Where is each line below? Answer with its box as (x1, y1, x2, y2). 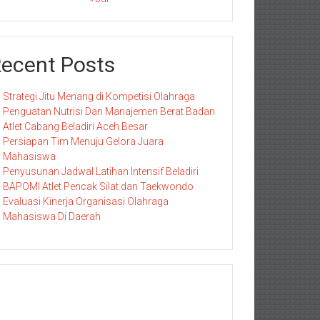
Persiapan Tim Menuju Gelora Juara (3, 136, 164, 147)
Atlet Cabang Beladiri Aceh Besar (3, 121, 148, 132)
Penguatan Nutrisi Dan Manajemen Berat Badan (3, 106, 215, 117)
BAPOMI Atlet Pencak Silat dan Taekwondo (3, 181, 194, 192)
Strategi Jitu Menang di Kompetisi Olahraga (3, 91, 195, 102)
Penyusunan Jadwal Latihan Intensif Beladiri (3, 166, 199, 177)
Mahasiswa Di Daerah (3, 211, 101, 222)
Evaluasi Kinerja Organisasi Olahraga (3, 196, 169, 207)
